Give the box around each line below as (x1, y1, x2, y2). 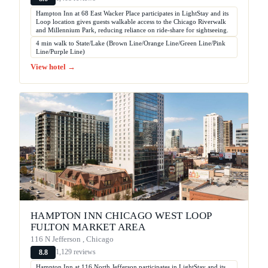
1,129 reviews (56, 248, 96, 257)
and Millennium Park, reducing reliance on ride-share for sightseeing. (36, 26, 229, 33)
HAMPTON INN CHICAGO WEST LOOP (31, 209, 212, 221)
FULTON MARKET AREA (31, 221, 146, 233)
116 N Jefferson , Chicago (31, 234, 114, 243)
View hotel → (31, 62, 75, 71)
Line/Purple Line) (36, 47, 85, 55)
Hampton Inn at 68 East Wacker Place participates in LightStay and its (36, 9, 229, 17)
